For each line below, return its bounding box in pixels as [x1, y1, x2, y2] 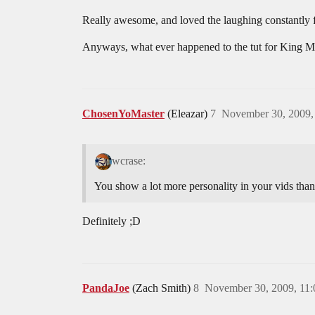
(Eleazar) [167, 108, 210, 120]
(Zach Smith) [132, 281, 193, 294]
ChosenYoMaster [82, 108, 165, 120]
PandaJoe [82, 281, 129, 294]
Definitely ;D [82, 214, 141, 227]
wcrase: [111, 154, 146, 167]
